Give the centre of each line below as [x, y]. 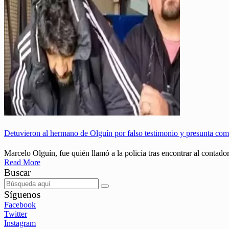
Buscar [17, 172]
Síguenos [22, 194]
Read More [22, 162]
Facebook [20, 204]
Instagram [20, 223]
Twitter [16, 214]
